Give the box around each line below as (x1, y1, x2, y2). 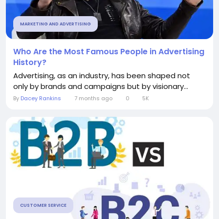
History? (13, 57, 46, 68)
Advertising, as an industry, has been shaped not (13, 70, 190, 81)
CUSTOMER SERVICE (20, 202, 66, 208)
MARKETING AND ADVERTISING (20, 21, 91, 27)
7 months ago (74, 94, 112, 102)
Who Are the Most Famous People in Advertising (13, 46, 204, 57)
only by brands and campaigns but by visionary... (13, 81, 188, 91)
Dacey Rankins (21, 94, 61, 102)
